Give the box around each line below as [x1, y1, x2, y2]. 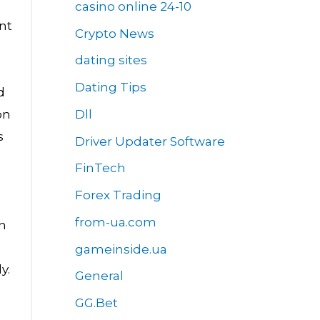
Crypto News [74, 26, 154, 41]
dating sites [74, 53, 147, 68]
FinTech [74, 161, 126, 176]
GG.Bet [74, 296, 118, 311]
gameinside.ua [74, 241, 167, 256]
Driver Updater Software [74, 134, 225, 149]
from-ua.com [74, 214, 156, 229]
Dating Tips [74, 80, 146, 95]
